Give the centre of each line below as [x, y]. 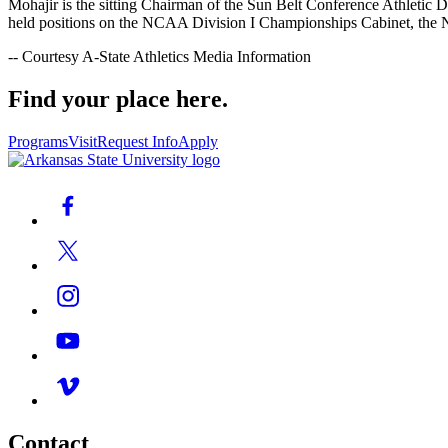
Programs [38, 141]
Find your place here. [118, 98]
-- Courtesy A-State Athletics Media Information [159, 56]
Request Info [137, 141]
